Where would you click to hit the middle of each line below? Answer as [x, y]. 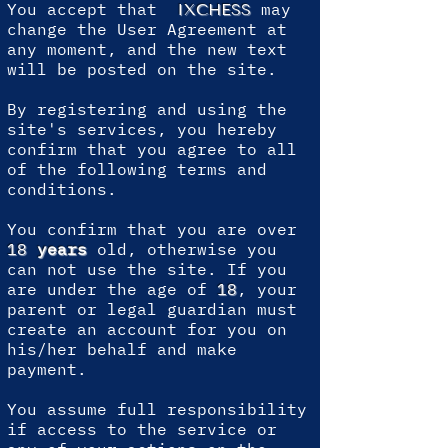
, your [267, 289]
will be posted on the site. [142, 69]
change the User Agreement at [147, 29]
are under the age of [112, 289]
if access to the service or [142, 429]
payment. [47, 369]
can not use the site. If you [147, 269]
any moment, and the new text [147, 49]
